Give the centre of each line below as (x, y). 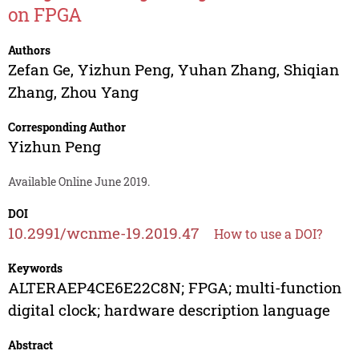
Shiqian (311, 70)
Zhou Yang (99, 92)
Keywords (35, 268)
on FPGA (44, 15)
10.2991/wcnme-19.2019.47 (103, 233)
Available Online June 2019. (79, 182)
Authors (29, 50)
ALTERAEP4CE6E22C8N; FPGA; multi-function (174, 288)
